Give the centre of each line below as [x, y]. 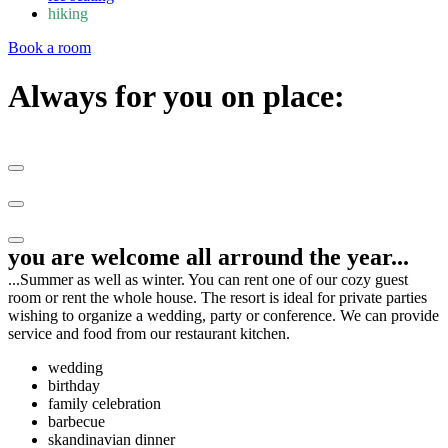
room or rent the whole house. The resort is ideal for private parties [217, 298]
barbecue [76, 422]
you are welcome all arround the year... [208, 257]
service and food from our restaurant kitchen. [149, 334]
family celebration [104, 404]
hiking [68, 13]
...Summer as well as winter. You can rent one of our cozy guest [208, 280]
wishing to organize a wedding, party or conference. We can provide [223, 316]
